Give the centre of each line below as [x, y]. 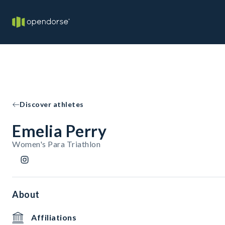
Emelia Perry [59, 131]
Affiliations [54, 217]
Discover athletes [52, 104]
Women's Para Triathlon [56, 144]
